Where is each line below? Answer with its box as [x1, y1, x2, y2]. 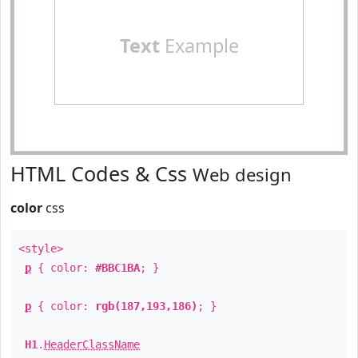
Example [159, 33, 239, 58]
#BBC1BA [95, 261, 140, 274]
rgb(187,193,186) [95, 300, 197, 312]
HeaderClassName [44, 338, 140, 351]
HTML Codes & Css [10, 160, 193, 187]
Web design [193, 162, 292, 186]
